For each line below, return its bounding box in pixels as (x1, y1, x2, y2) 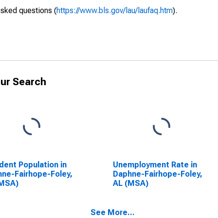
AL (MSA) (112, 179, 148, 188)
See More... (91, 208, 135, 217)
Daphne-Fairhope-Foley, (112, 169, 202, 179)
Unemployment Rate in (112, 160, 197, 169)
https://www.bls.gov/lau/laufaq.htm (56, 6, 173, 15)
